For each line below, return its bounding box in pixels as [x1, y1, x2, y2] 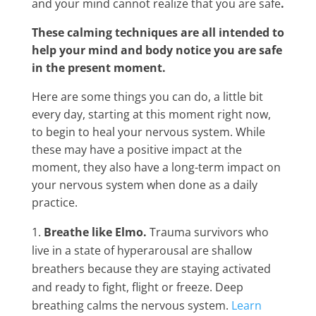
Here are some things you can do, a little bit [31, 89, 263, 104]
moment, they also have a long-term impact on [31, 159, 281, 175]
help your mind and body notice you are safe [31, 42, 282, 58]
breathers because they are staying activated [31, 261, 271, 276]
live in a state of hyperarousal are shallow [31, 243, 252, 258]
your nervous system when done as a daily [31, 177, 257, 193]
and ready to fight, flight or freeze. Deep [31, 279, 243, 295]
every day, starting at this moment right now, [31, 107, 271, 122]
